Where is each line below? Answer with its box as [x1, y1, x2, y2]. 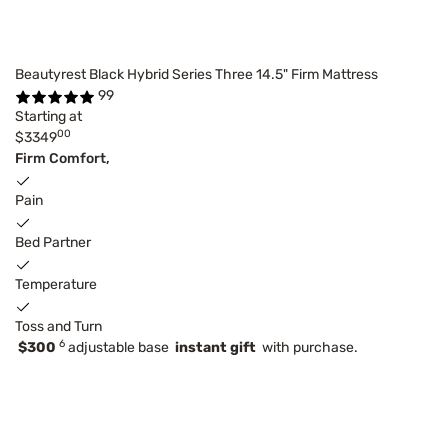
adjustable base [65, 339, 175, 357]
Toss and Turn [15, 318, 102, 336]
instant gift [175, 339, 256, 357]
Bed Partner [15, 234, 91, 252]
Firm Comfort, [15, 150, 110, 168]
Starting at [15, 108, 82, 126]
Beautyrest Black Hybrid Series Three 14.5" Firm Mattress [15, 66, 378, 84]
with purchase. [256, 339, 358, 357]
